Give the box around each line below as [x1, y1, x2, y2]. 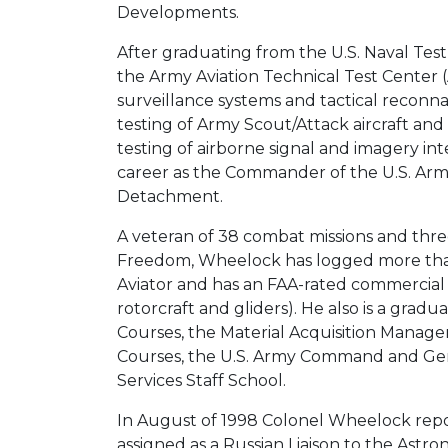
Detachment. [117, 186, 223, 206]
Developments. [117, 2, 239, 22]
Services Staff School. [117, 370, 286, 390]
